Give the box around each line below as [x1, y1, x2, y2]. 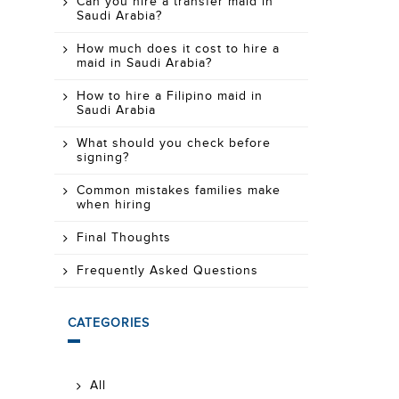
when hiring [77, 198, 151, 212]
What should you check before [77, 136, 271, 151]
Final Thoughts [77, 231, 171, 245]
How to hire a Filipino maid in [77, 89, 263, 103]
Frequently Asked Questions [77, 264, 258, 278]
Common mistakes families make [77, 183, 281, 198]
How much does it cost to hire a [77, 42, 280, 56]
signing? [77, 151, 129, 165]
